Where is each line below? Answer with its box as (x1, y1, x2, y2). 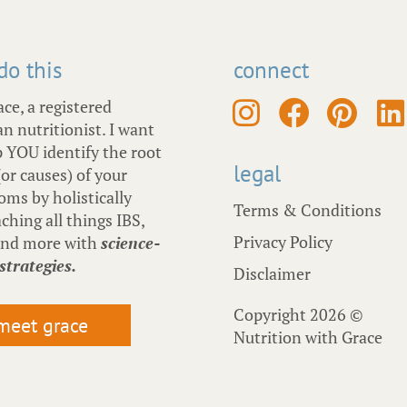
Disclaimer (233, 263, 311, 285)
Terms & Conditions (233, 199, 382, 222)
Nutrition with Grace (233, 326, 382, 349)
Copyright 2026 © (233, 303, 363, 326)
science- (100, 232, 160, 254)
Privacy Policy (233, 231, 333, 253)
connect (233, 55, 309, 85)
